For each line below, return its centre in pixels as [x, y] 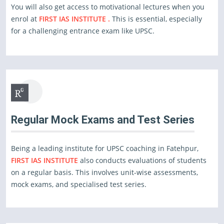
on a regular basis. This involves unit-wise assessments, [104, 172]
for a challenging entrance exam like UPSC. [83, 31]
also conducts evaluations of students [143, 160]
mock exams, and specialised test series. [79, 184]
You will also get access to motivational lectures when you [108, 7]
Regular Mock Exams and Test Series [103, 120]
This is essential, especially [156, 19]
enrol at [25, 19]
